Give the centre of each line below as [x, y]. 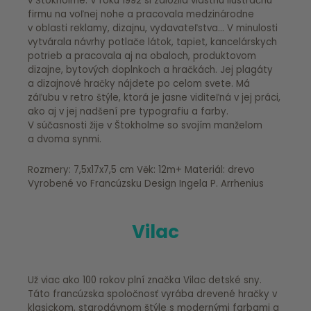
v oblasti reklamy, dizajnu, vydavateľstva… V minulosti [153, 28]
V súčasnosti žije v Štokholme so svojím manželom [145, 125]
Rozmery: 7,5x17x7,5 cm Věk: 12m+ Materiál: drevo [141, 169]
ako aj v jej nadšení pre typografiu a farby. [128, 111]
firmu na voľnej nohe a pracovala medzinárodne [141, 14]
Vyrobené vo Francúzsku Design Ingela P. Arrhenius [146, 183]
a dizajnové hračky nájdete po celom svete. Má [139, 83]
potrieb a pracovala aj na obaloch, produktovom [142, 56]
